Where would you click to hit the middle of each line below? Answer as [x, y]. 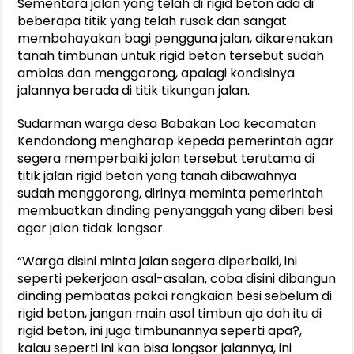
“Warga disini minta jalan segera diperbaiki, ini [158, 261]
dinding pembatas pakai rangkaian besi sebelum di [175, 296]
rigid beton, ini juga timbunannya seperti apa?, [160, 330]
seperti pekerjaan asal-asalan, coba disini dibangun [177, 278]
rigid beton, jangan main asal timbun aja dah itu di [170, 313]
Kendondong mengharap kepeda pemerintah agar [176, 141]
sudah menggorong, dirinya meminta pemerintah [171, 193]
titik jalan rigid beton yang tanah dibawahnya [157, 175]
